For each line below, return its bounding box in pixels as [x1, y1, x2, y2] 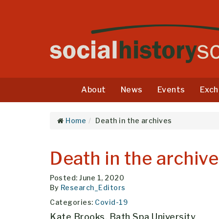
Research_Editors [60, 183, 126, 192]
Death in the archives [95, 116, 172, 125]
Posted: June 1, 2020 [50, 173, 124, 182]
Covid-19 [95, 197, 128, 206]
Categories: [50, 197, 95, 206]
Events [157, 85, 185, 94]
